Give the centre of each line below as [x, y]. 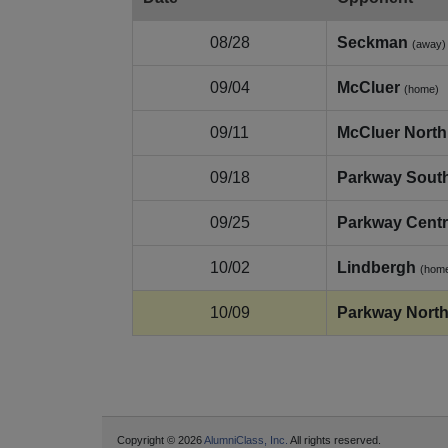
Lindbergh [376, 268]
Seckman [372, 43]
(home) [421, 89]
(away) [429, 44]
